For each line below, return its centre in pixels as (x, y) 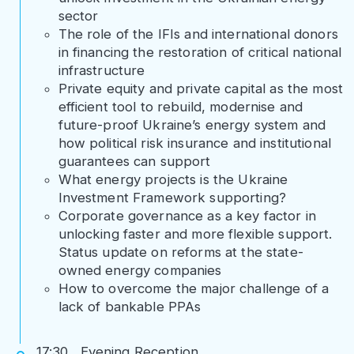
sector (78, 16)
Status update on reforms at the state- (181, 252)
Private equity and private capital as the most (200, 89)
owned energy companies (140, 271)
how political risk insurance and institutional (194, 143)
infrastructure (102, 71)
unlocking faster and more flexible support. (195, 234)
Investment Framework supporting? (172, 198)
